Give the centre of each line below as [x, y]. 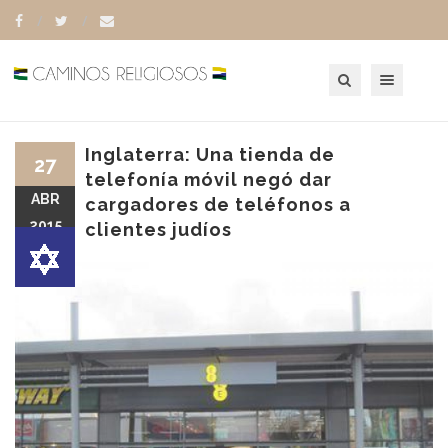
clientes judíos [158, 229]
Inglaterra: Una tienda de [210, 154]
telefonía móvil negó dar [208, 179]
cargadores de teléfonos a [218, 204]
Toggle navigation [411, 70]
